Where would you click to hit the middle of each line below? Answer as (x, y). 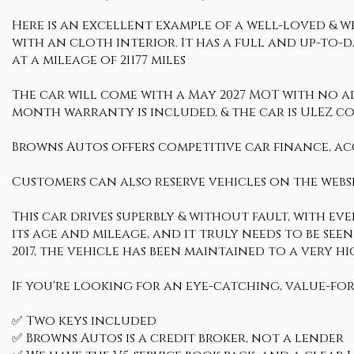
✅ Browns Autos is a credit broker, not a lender (178, 338)
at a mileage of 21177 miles (99, 60)
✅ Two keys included (84, 321)
